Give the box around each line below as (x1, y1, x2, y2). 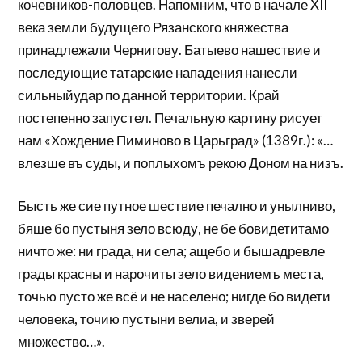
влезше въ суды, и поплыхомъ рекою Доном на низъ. (18, 154, 344, 171)
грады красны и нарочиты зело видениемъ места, (18, 265, 325, 283)
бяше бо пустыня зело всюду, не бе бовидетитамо (18, 220, 330, 238)
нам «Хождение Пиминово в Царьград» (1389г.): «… (18, 131, 334, 149)
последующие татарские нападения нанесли (18, 63, 298, 81)
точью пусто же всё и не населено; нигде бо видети (18, 288, 331, 305)
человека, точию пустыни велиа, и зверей (18, 310, 276, 328)
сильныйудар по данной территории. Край (18, 86, 280, 103)
